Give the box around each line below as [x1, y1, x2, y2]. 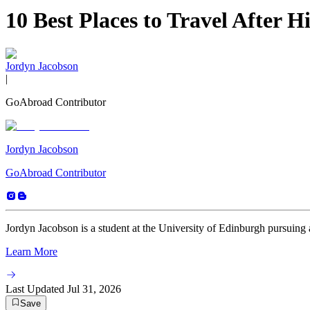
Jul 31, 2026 [67, 283, 121, 295]
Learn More [6, 246, 57, 258]
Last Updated [6, 283, 64, 295]
